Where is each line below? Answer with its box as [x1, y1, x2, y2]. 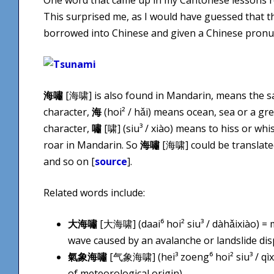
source [95, 154, 127, 168]
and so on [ [43, 154, 95, 168]
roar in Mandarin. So [43, 138, 140, 152]
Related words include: [43, 185, 145, 199]
